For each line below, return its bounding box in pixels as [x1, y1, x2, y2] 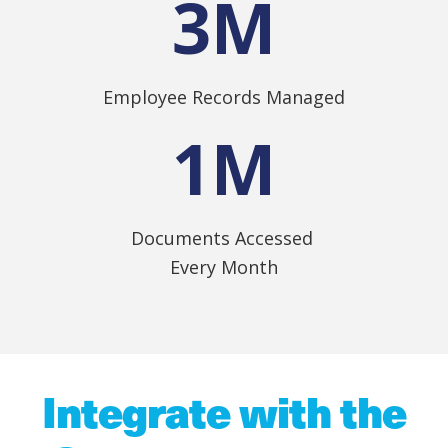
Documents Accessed [130, 226, 318, 251]
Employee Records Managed [103, 85, 345, 110]
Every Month [170, 255, 278, 280]
